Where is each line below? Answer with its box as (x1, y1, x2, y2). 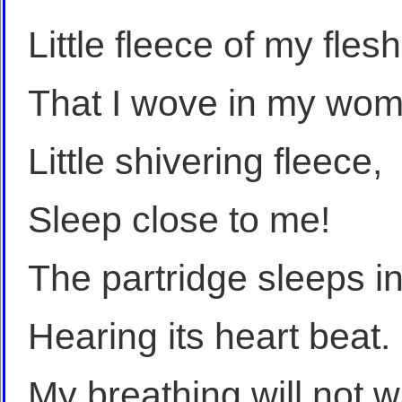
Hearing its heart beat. (28, 316, 390, 358)
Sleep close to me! (28, 199, 330, 241)
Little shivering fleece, (28, 141, 382, 183)
